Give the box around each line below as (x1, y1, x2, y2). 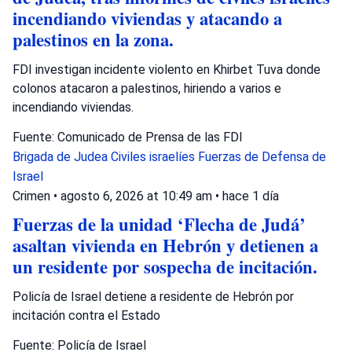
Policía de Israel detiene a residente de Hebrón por (13, 288, 294, 304)
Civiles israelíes (111, 148, 198, 164)
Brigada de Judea (13, 148, 111, 164)
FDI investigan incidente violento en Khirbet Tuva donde (13, 61, 321, 77)
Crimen (13, 188, 50, 203)
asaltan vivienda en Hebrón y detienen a (13, 232, 318, 258)
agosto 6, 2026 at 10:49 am (60, 188, 215, 203)
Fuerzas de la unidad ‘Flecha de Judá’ (13, 211, 306, 237)
